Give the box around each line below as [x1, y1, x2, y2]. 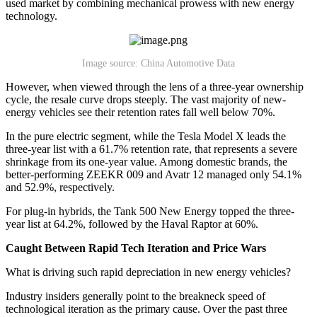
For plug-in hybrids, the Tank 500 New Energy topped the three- [6, 204, 294, 217]
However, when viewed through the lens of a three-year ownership [6, 80, 304, 93]
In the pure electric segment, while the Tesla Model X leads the [6, 129, 286, 142]
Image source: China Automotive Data [82, 57, 235, 69]
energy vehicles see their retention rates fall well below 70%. [6, 105, 275, 118]
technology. [6, 9, 57, 22]
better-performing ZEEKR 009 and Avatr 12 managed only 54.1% [6, 168, 301, 180]
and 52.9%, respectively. [6, 180, 115, 193]
